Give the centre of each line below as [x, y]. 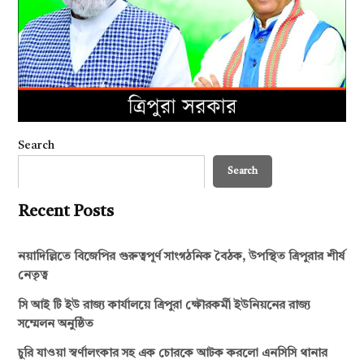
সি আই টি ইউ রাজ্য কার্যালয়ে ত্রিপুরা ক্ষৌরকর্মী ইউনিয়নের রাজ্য [165, 305]
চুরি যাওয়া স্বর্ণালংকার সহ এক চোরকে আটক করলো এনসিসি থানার [173, 354]
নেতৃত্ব [33, 276]
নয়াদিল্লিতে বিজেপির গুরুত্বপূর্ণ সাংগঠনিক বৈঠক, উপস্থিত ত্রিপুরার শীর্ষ [182, 258]
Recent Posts [66, 212]
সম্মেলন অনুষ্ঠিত [56, 324]
